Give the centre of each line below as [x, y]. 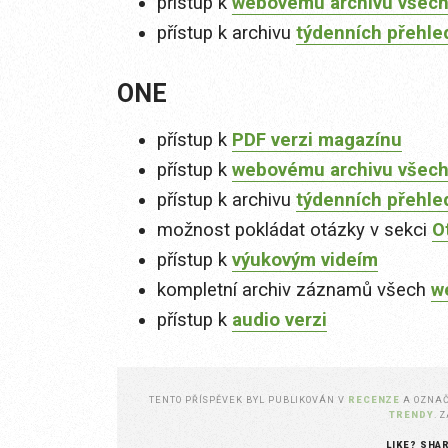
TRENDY [411, 414]
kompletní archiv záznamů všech [294, 289]
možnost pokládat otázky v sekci [294, 229]
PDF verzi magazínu [317, 139]
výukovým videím [305, 259]
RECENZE [374, 399]
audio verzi [279, 319]
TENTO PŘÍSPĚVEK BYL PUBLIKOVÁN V [248, 399]
